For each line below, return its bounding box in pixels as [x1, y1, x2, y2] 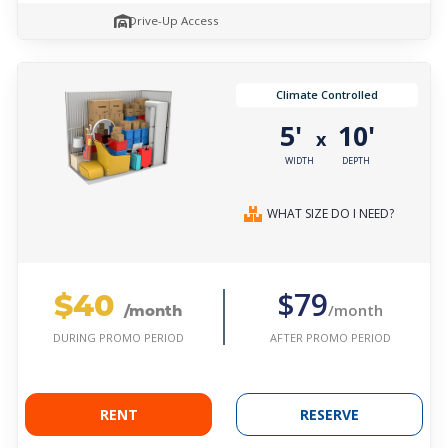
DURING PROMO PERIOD [52, 330, 184, 346]
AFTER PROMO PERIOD [269, 329, 391, 345]
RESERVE [300, 405, 359, 425]
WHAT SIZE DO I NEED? [267, 205, 394, 223]
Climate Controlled [276, 87, 378, 103]
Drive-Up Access [128, 13, 219, 29]
